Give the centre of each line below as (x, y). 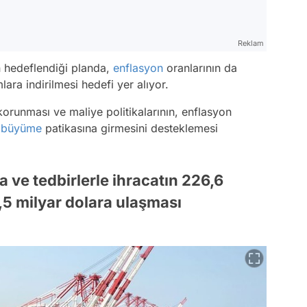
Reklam (251, 44)
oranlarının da (200, 68)
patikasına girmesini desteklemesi (130, 128)
